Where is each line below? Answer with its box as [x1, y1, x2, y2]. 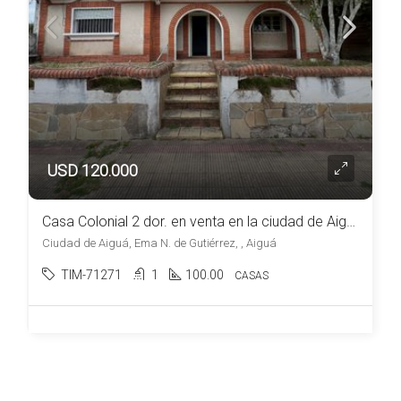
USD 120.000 [47, 161, 138, 180]
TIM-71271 [61, 268, 122, 282]
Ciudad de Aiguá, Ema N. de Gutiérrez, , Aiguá [42, 236, 277, 250]
